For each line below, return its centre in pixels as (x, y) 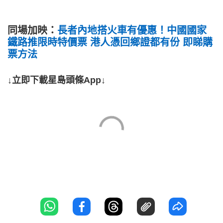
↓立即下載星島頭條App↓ (56, 80)
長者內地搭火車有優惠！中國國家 (132, 31)
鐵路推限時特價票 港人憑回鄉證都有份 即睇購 (110, 43)
